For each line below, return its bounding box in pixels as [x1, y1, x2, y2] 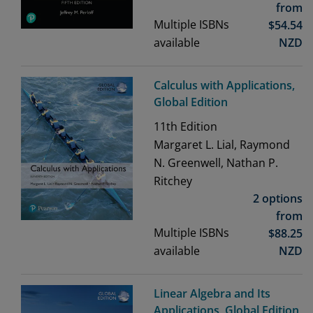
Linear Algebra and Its [154, 286, 270, 302]
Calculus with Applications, [154, 78, 295, 94]
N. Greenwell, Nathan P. [154, 155, 278, 171]
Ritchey [154, 173, 192, 189]
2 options [253, 191, 303, 207]
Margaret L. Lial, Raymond [154, 137, 290, 153]
